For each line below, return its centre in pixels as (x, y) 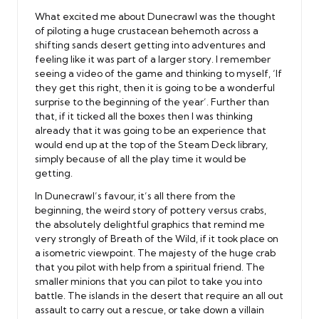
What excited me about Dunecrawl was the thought (155, 16)
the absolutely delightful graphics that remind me (150, 224)
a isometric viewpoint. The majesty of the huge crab (155, 252)
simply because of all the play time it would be (141, 158)
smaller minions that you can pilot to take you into (148, 281)
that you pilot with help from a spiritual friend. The (150, 267)
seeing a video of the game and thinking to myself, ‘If (158, 73)
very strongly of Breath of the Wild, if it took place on (157, 238)
